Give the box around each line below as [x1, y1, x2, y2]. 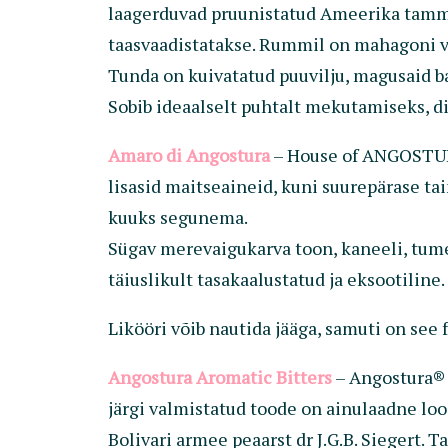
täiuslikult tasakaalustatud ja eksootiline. [108, 267, 445, 291]
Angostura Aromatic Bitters [108, 365, 332, 389]
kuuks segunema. [108, 205, 248, 229]
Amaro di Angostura [108, 143, 270, 167]
